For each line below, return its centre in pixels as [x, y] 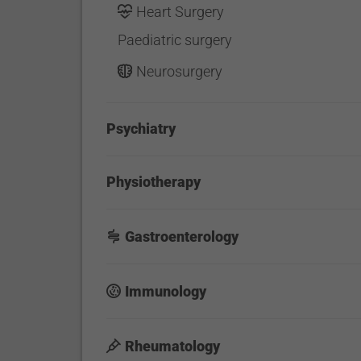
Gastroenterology [182, 237]
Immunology [166, 291]
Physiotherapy [154, 182]
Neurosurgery [179, 71]
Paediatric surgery [174, 40]
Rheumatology [173, 346]
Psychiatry [141, 129]
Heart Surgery [180, 12]
